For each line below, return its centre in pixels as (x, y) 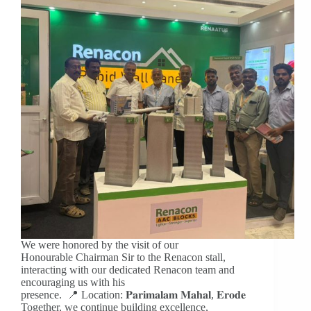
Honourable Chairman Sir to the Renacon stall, (123, 258)
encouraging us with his (73, 283)
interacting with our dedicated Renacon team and (128, 270)
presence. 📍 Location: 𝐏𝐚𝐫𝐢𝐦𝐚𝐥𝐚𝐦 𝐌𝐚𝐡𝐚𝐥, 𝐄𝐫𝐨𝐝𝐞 (135, 295)
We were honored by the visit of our (100, 245)
